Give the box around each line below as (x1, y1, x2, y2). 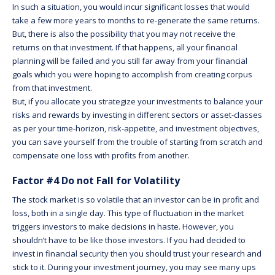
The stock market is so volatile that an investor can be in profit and (12, 193, 259, 205)
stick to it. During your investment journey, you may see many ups (12, 261, 256, 273)
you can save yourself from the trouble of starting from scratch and (12, 136, 263, 147)
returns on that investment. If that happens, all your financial (12, 41, 238, 53)
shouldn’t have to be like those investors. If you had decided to (12, 234, 246, 246)
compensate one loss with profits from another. (12, 149, 190, 161)
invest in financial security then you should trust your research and (12, 247, 261, 259)
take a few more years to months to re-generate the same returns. (12, 14, 260, 26)
